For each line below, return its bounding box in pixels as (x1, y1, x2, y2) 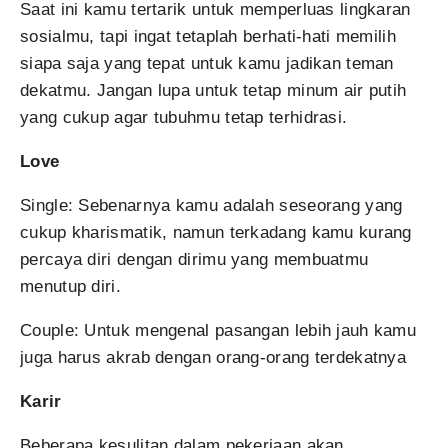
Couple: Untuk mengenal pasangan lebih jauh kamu (20, 321, 417, 340)
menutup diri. (20, 277, 121, 296)
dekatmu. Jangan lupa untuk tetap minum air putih (20, 81, 407, 100)
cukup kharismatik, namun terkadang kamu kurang (20, 223, 412, 242)
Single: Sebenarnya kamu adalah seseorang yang (20, 196, 403, 215)
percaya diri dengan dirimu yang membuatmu (20, 250, 369, 269)
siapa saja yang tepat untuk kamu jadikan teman (20, 54, 394, 73)
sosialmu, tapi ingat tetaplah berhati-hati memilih (20, 27, 396, 46)
